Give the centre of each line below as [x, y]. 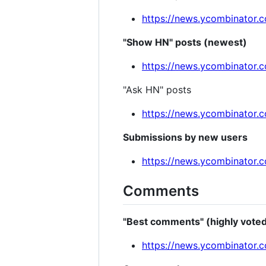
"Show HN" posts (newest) [185, 42]
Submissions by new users [185, 137]
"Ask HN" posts [157, 89]
